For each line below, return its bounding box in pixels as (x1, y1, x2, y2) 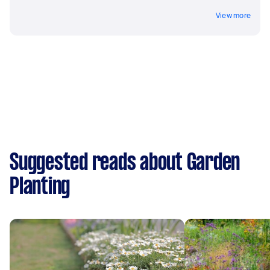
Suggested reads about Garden (10, 152, 240, 174)
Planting (10, 177, 70, 198)
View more (215, 10, 251, 20)
